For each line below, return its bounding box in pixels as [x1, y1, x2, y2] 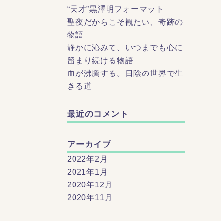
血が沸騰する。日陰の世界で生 [67, 69, 184, 77]
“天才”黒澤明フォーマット [67, 5, 164, 13]
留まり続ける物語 [67, 56, 134, 65]
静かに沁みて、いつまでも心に [67, 43, 184, 52]
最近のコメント [67, 110, 129, 119]
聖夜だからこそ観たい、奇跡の [67, 18, 184, 26]
